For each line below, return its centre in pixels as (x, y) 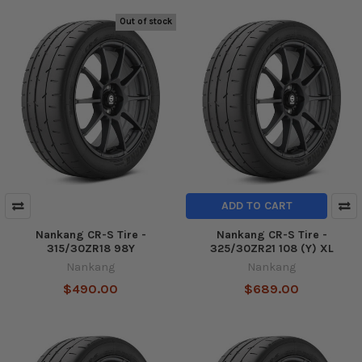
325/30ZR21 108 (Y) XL (271, 248)
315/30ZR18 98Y (90, 248)
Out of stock (146, 22)
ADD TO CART (257, 205)
